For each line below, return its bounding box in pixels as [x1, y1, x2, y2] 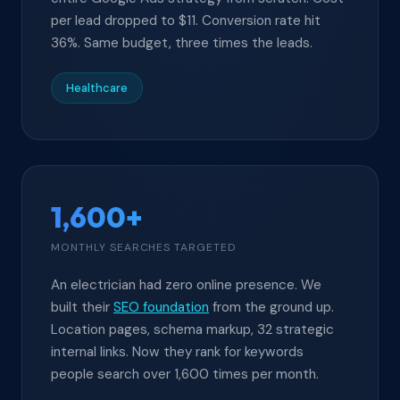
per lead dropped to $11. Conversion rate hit [51, 12, 321, 29]
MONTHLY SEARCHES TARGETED [51, 240, 237, 254]
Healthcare [66, 80, 128, 96]
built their [51, 298, 113, 316]
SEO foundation [113, 298, 209, 316]
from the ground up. [209, 298, 334, 316]
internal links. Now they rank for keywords [51, 343, 304, 361]
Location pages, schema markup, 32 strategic [51, 321, 334, 338]
